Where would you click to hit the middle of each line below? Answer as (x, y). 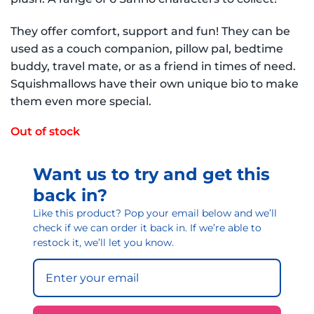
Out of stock (45, 131)
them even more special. (81, 101)
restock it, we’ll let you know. (103, 242)
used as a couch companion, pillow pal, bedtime (147, 48)
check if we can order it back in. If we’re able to (147, 227)
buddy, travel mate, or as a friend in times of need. (153, 66)
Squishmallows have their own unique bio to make (155, 83)
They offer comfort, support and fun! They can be (150, 31)
